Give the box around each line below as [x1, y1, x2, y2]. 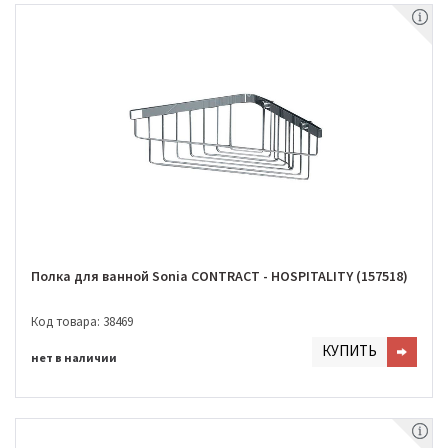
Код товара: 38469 [31, 312, 133, 330]
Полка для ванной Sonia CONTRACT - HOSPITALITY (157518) [31, 267, 408, 286]
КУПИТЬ [322, 340, 377, 360]
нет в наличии [31, 349, 117, 365]
